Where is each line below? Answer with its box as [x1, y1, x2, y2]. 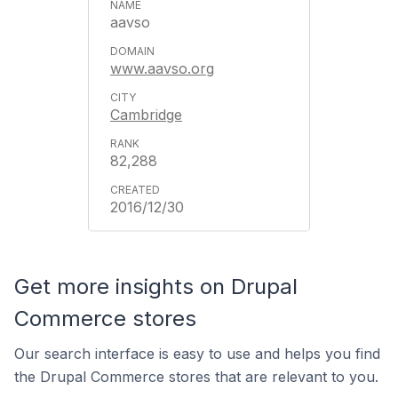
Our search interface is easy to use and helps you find [14, 345, 380, 362]
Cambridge [110, 106, 182, 123]
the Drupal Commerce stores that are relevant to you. [14, 368, 378, 386]
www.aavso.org [110, 60, 214, 77]
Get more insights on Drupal [14, 274, 298, 299]
